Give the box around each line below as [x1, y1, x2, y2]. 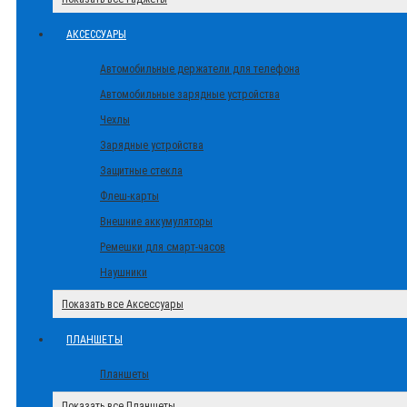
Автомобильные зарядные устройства [100, 88, 280, 101]
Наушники [100, 266, 147, 279]
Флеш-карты [100, 190, 159, 203]
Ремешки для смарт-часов [100, 241, 225, 253]
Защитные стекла [100, 164, 183, 177]
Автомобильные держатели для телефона [100, 63, 300, 75]
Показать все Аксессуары [62, 298, 184, 311]
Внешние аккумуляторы [100, 215, 213, 228]
